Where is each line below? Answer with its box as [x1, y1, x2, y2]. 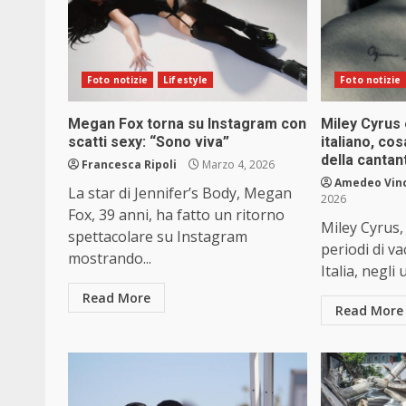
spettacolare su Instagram [68, 227, 247, 247]
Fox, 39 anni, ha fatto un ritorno [68, 205, 285, 226]
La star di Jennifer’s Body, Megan [68, 183, 292, 204]
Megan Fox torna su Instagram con [68, 115, 306, 133]
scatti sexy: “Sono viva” [68, 133, 229, 151]
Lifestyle [163, 73, 208, 87]
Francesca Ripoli [82, 157, 177, 173]
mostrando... [68, 248, 151, 269]
